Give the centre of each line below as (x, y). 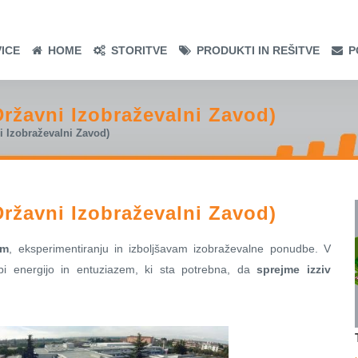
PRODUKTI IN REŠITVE (258, 50)
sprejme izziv (294, 269)
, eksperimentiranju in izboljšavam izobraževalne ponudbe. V (170, 249)
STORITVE (139, 50)
